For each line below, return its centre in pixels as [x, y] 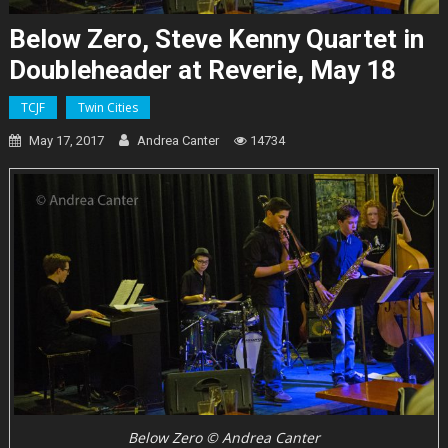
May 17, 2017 [66, 140]
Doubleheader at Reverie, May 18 [202, 69]
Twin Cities [107, 107]
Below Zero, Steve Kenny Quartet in [216, 38]
